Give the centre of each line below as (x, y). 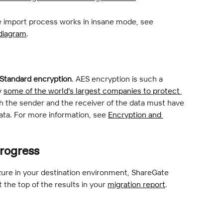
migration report (136, 184)
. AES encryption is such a (118, 79)
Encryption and (136, 115)
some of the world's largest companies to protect (93, 91)
